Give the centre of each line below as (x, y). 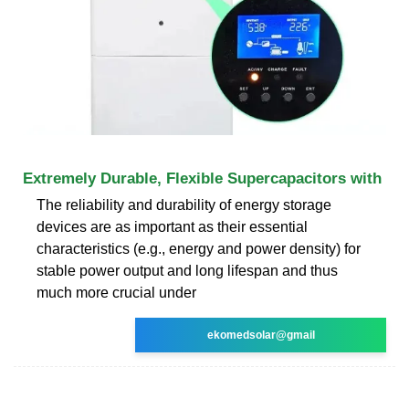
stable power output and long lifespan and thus (187, 270)
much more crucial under (116, 292)
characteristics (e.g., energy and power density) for (199, 248)
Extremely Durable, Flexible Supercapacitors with (202, 178)
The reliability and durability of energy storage (184, 204)
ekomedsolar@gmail (261, 335)
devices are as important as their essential (172, 226)
